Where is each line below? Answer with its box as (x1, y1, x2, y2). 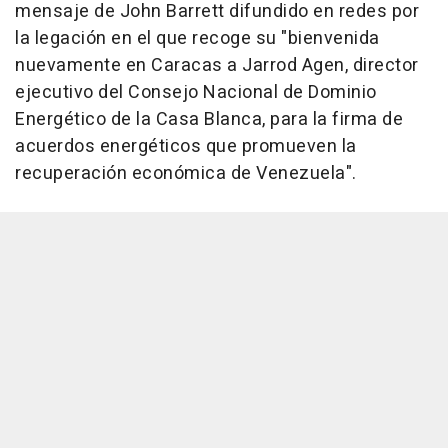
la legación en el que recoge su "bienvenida (15, 25, 380, 53)
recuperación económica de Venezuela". (15, 160, 357, 188)
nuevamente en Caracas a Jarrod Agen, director (15, 52, 419, 80)
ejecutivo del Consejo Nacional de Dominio (15, 79, 377, 107)
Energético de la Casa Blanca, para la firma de (15, 106, 403, 134)
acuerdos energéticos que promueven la (15, 133, 357, 161)
